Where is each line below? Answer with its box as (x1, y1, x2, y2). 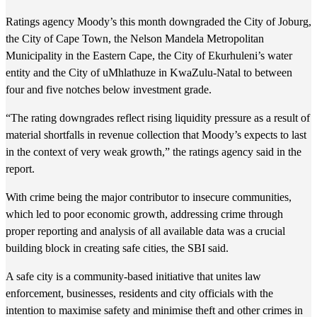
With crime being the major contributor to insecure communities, (6, 191, 292, 203)
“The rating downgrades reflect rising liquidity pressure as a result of (6, 112, 310, 124)
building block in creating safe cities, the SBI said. (6, 242, 229, 254)
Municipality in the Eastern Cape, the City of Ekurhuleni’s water (6, 50, 292, 62)
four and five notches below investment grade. (6, 83, 212, 96)
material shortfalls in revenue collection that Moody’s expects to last (6, 129, 306, 141)
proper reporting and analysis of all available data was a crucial (6, 225, 285, 237)
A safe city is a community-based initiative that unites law (6, 270, 261, 282)
